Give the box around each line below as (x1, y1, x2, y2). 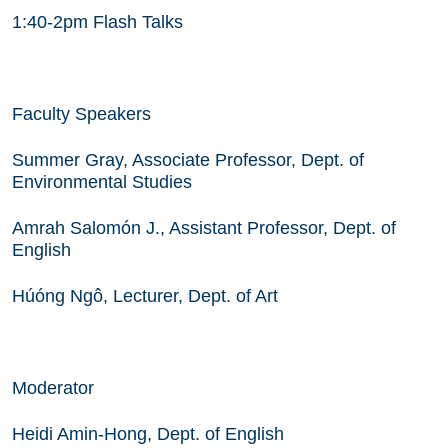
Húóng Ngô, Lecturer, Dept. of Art (12, 285, 278, 306)
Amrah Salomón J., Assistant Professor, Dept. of (12, 217, 396, 238)
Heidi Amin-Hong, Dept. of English (12, 423, 284, 444)
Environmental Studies (12, 171, 192, 192)
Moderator (12, 377, 94, 398)
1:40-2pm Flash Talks (12, 11, 183, 32)
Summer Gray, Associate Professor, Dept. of (12, 149, 364, 170)
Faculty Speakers (12, 103, 151, 124)
